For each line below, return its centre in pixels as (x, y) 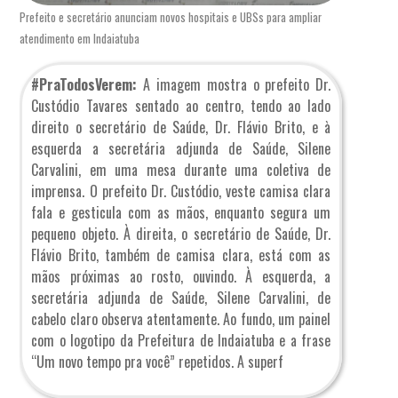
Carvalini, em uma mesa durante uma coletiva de (181, 170)
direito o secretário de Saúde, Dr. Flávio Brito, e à (181, 127)
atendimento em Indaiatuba (80, 39)
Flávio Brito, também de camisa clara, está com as (181, 255)
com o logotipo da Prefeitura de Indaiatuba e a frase (181, 341)
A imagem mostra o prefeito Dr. (237, 85)
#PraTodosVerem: (88, 85)
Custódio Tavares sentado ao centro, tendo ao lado (181, 106)
